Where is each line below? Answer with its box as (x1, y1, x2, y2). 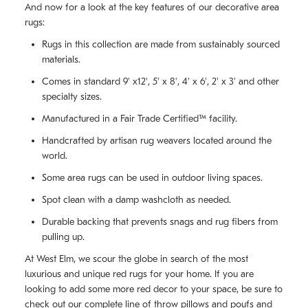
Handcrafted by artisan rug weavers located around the (42, 135, 272, 147)
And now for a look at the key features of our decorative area (25, 1, 279, 14)
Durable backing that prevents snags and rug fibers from (42, 216, 278, 228)
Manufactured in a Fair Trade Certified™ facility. (42, 113, 237, 125)
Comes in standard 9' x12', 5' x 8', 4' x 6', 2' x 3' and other (42, 76, 279, 88)
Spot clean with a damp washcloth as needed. (42, 194, 231, 206)
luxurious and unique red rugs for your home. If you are (25, 268, 254, 280)
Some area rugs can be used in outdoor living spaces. (42, 172, 263, 184)
